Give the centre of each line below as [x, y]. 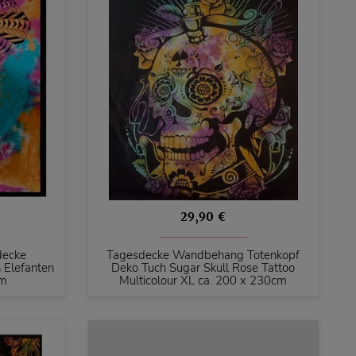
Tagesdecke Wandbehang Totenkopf [203, 255]
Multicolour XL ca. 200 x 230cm [203, 281]
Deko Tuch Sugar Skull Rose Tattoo [203, 268]
